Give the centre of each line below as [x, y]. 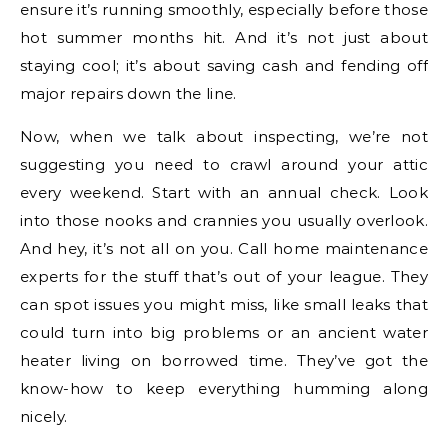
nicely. [44, 416]
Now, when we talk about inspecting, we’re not [224, 136]
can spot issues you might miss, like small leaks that [224, 304]
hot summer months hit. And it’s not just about [224, 37]
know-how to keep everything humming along [224, 388]
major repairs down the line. [128, 93]
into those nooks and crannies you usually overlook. [224, 220]
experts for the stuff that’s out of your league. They [224, 276]
